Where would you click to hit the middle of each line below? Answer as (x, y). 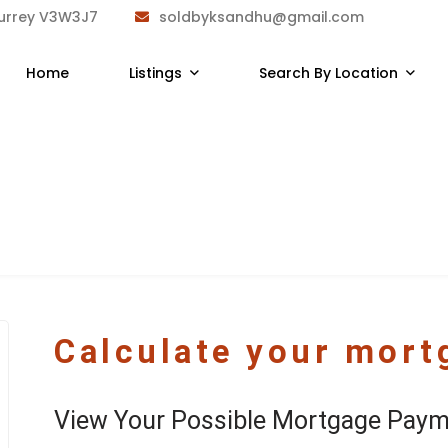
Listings (155, 73)
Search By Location (328, 73)
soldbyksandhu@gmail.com (261, 16)
